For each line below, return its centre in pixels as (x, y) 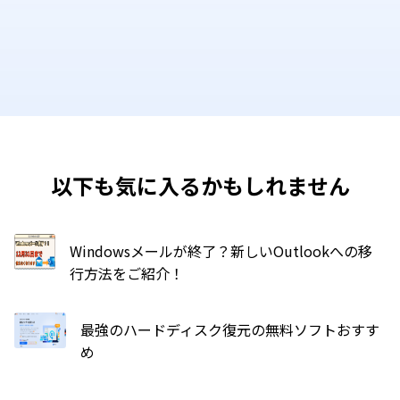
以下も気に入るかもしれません (200, 185)
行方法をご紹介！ (126, 273)
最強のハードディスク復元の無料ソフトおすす (230, 329)
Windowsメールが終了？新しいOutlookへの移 (221, 250)
